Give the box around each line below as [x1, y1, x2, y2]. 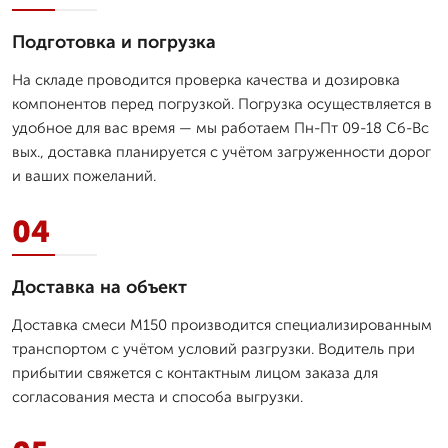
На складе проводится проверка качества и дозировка [12, 70, 400, 89]
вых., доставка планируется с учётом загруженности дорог [12, 142, 431, 161]
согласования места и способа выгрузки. [12, 387, 303, 406]
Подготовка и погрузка [12, 30, 216, 53]
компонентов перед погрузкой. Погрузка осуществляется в [12, 94, 432, 113]
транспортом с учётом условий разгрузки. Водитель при [12, 339, 415, 358]
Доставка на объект [12, 275, 187, 298]
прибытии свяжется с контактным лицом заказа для [12, 363, 378, 382]
